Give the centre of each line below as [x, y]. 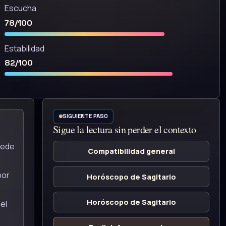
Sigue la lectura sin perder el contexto [125, 129]
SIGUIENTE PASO [85, 116]
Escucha [20, 8]
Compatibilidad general [131, 151]
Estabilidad [24, 48]
